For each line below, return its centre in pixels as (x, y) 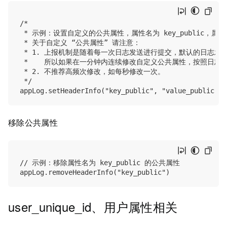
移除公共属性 (34, 122)
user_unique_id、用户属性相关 (95, 207)
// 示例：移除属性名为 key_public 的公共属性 (100, 163)
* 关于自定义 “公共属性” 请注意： (80, 42)
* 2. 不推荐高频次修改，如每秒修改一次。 (92, 71)
